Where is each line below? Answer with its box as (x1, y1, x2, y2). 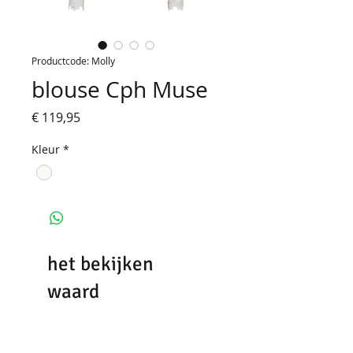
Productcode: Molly (32, 54, 115, 67)
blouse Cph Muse (32, 75, 208, 104)
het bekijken (47, 251, 154, 277)
